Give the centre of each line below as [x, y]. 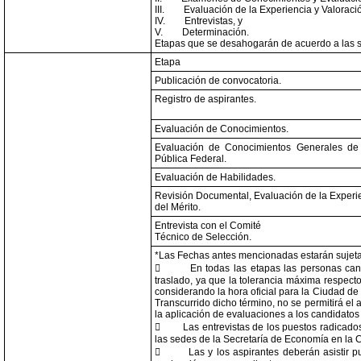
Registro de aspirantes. [205, 99]
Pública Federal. [191, 159]
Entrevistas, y [214, 21]
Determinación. [216, 32]
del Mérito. [178, 207]
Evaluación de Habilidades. [215, 177]
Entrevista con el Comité [208, 226]
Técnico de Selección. [203, 237]
